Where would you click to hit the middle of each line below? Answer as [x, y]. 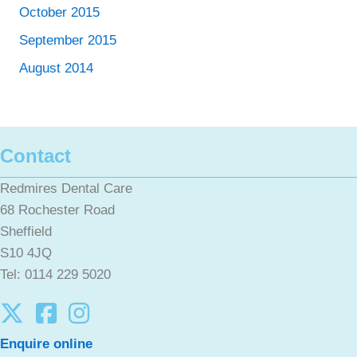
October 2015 [59, 12]
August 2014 [56, 68]
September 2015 [68, 40]
